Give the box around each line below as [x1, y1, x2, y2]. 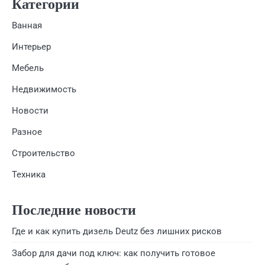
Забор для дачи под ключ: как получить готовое [12, 248, 215, 259]
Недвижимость [12, 84, 76, 95]
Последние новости [12, 201, 136, 220]
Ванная [12, 20, 42, 31]
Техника [12, 169, 46, 180]
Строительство [12, 148, 75, 159]
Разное [12, 127, 42, 138]
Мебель [12, 63, 44, 74]
